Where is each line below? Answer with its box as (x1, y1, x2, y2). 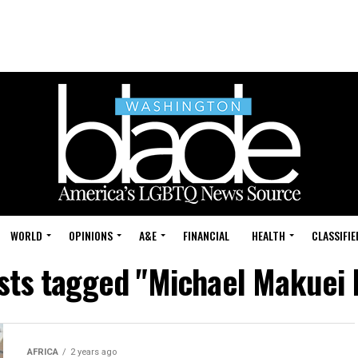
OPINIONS (69, 227, 113, 244)
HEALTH (252, 227, 285, 244)
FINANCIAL (183, 227, 229, 244)
